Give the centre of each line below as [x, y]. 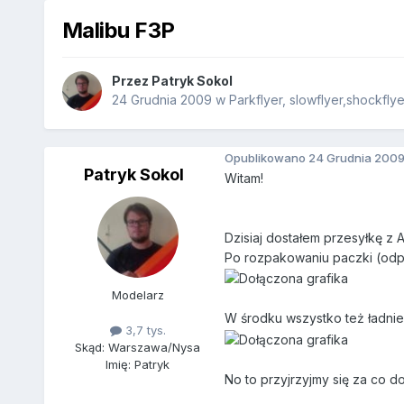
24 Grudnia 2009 [161, 100]
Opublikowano [266, 157]
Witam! [243, 179]
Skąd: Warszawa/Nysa [138, 348]
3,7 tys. [143, 331]
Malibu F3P [118, 30]
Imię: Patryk [138, 365]
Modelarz [138, 295]
